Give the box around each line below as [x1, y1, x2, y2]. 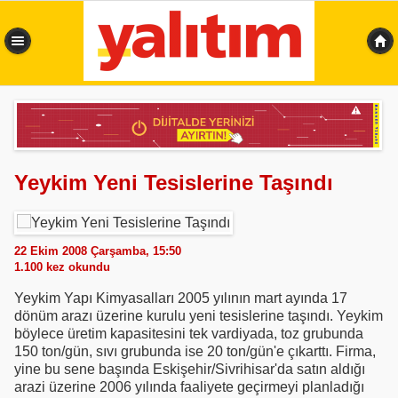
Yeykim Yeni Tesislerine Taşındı [14, 171, 333, 195]
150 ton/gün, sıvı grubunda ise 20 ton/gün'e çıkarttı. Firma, [14, 344, 376, 360]
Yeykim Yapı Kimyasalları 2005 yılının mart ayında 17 [14, 291, 347, 306]
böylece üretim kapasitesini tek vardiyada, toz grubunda [14, 326, 363, 342]
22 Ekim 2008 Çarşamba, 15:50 [14, 244, 181, 259]
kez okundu [43, 260, 110, 275]
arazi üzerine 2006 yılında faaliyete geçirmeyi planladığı [14, 379, 364, 395]
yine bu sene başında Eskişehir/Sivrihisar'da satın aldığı [14, 362, 365, 378]
